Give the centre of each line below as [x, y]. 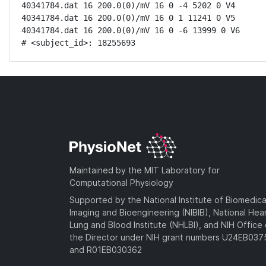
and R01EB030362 [106, 249]
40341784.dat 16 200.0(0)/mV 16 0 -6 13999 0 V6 [131, 30]
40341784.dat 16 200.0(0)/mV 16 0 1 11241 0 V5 [128, 18]
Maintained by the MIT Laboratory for [145, 170]
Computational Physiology [121, 182]
